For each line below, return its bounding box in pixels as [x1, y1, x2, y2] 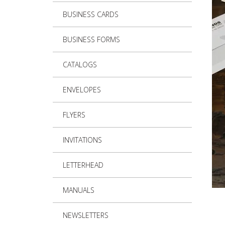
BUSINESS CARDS [62, 10, 119, 20]
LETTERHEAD [62, 160, 103, 170]
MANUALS [62, 185, 94, 195]
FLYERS [62, 110, 85, 120]
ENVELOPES [62, 85, 101, 95]
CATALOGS [62, 60, 97, 70]
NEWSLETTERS [62, 210, 108, 220]
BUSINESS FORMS [62, 35, 120, 45]
